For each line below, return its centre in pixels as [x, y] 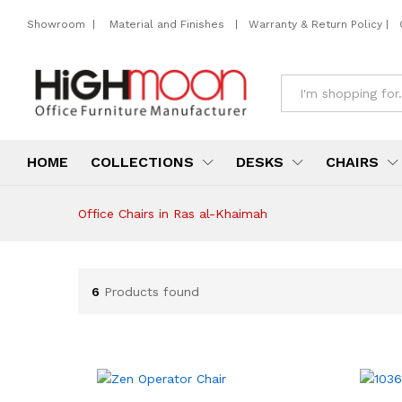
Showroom [58, 24]
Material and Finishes [169, 24]
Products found [152, 291]
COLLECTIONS [142, 162]
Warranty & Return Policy [314, 24]
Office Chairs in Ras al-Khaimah [173, 214]
